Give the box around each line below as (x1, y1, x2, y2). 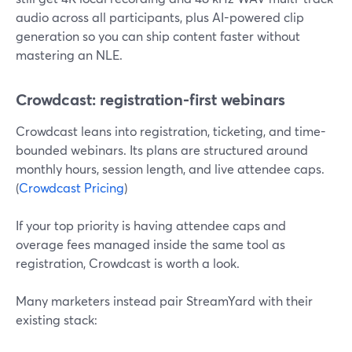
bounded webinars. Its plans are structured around (16, 141, 308, 158)
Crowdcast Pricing (19, 179, 124, 196)
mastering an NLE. (16, 46, 123, 63)
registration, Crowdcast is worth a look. (16, 255, 240, 271)
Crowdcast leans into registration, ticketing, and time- (16, 123, 326, 139)
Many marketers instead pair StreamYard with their (16, 292, 313, 309)
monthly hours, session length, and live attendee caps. (16, 160, 324, 177)
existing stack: (16, 311, 97, 328)
